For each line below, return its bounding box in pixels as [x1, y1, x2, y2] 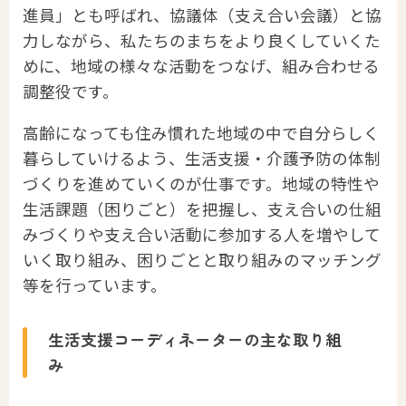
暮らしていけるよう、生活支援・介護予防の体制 [23, 147, 381, 170]
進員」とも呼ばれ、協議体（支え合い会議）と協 [23, 4, 382, 27]
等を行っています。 [23, 274, 167, 297]
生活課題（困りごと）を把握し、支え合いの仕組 [23, 198, 382, 221]
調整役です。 [23, 80, 119, 103]
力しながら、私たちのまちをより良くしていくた [23, 29, 381, 53]
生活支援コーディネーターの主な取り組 [48, 327, 343, 351]
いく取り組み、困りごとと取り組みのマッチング [23, 248, 382, 272]
